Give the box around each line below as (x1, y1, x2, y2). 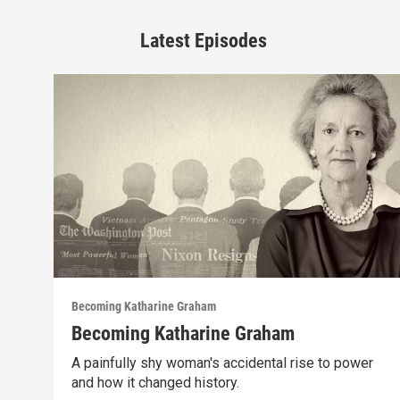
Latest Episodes (140, 29, 267, 52)
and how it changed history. (71, 374, 239, 392)
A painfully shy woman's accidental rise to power (71, 354, 373, 372)
